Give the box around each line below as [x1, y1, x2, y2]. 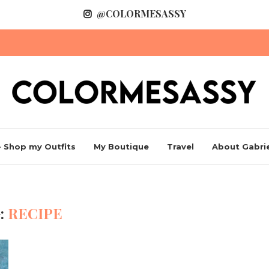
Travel [167, 141, 194, 151]
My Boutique [94, 141, 149, 151]
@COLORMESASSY [96, 7, 186, 20]
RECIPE [8, 203, 63, 223]
